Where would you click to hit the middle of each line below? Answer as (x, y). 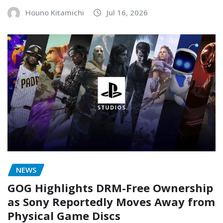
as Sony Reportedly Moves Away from (111, 202)
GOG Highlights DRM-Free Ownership (110, 188)
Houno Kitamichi (55, 12)
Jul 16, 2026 (127, 12)
